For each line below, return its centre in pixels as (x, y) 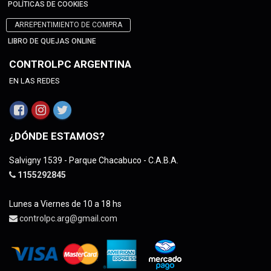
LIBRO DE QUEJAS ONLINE (52, 41)
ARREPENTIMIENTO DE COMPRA (68, 24)
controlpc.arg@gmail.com (68, 218)
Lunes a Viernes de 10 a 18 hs (65, 204)
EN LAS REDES (34, 80)
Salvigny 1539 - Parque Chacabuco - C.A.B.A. (94, 160)
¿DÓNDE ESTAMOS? (57, 136)
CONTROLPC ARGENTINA (70, 64)
